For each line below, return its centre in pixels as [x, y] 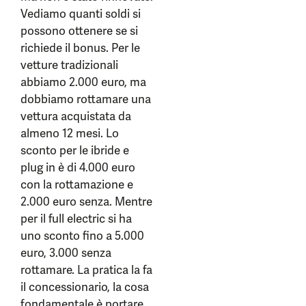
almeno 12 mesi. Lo [70, 134]
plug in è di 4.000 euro [78, 168]
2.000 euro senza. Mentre [86, 202]
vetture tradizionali [69, 65]
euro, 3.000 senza [66, 253]
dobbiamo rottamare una [86, 99]
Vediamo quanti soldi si [81, 14]
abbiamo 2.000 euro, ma [83, 82]
